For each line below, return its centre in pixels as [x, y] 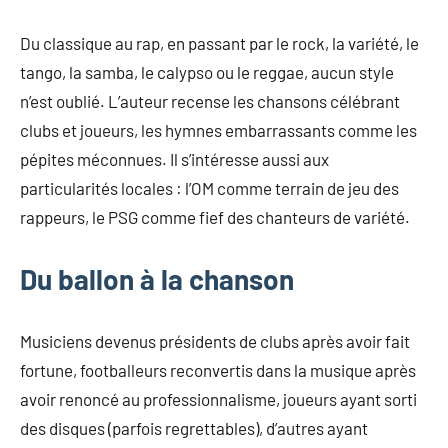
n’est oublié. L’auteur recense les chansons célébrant [210, 100]
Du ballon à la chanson [157, 278]
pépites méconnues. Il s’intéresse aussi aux [174, 158]
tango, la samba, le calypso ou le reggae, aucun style [207, 71]
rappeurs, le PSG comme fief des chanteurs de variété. [215, 216]
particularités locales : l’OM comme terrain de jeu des [209, 187]
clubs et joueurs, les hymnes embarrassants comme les [218, 129]
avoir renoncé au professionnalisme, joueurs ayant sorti [218, 398]
